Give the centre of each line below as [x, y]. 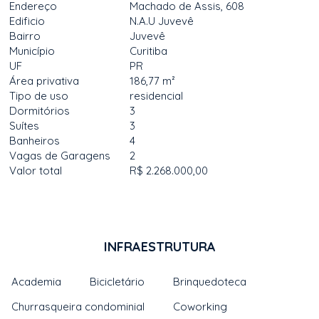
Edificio [27, 21]
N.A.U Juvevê [162, 21]
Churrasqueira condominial [78, 307]
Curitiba [149, 51]
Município [32, 51]
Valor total [36, 171]
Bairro [25, 36]
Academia [37, 282]
